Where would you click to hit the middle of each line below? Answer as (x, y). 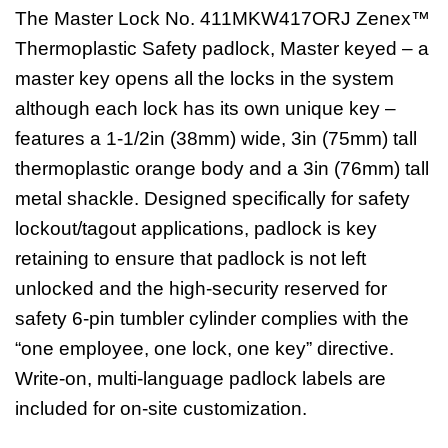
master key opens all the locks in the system (204, 78)
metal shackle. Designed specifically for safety (212, 198)
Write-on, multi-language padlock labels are (200, 378)
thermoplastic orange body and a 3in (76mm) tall (222, 168)
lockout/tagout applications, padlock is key (196, 228)
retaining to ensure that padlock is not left (190, 258)
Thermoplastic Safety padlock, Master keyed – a (222, 48)
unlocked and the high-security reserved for (201, 288)
